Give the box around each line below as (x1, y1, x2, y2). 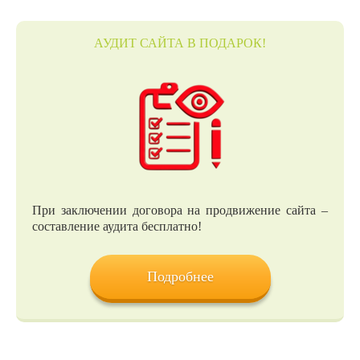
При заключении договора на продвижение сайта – (32, 203, 328, 218)
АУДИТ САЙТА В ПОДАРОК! (94, 36, 266, 51)
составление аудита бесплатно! (32, 219, 202, 234)
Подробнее (147, 268, 214, 285)
